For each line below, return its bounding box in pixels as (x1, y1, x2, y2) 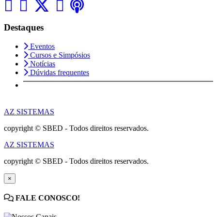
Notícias (28, 59, 55, 68)
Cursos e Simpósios (28, 50, 90, 59)
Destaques (4, 22, 44, 32)
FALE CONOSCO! (14, 193, 80, 202)
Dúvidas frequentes (28, 68, 89, 77)
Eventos (28, 42, 55, 50)
